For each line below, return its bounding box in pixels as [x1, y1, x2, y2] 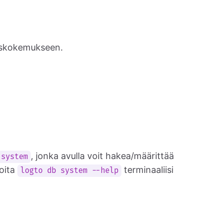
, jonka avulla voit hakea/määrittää [31, 151, 174, 161]
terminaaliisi [121, 165, 174, 175]
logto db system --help [20, 166, 119, 175]
